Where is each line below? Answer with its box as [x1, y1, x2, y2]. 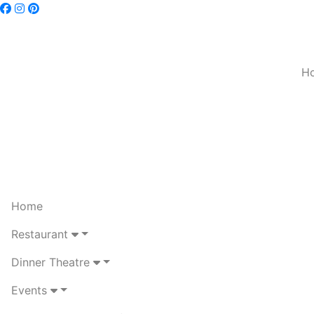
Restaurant [11, 227, 71, 241]
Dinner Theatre [11, 255, 93, 269]
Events [11, 283, 50, 297]
